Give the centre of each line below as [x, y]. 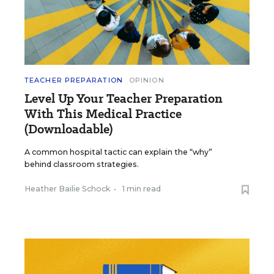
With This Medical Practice [103, 114]
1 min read [142, 189]
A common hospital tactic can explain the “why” [118, 152]
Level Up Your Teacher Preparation [124, 99]
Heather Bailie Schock [67, 189]
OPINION [146, 80]
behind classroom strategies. [82, 165]
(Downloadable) [68, 129]
